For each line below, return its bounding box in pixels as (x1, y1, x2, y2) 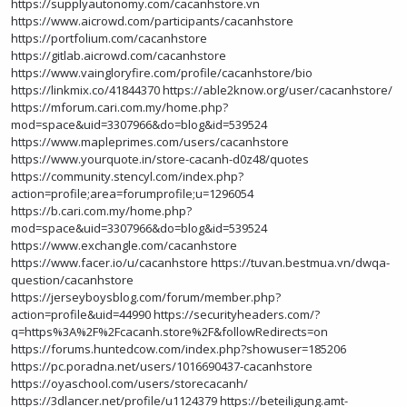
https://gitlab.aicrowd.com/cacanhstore (11, 47, 226, 64)
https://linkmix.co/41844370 (11, 82, 160, 98)
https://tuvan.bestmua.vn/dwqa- (211, 254, 390, 271)
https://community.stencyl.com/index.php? (11, 168, 243, 184)
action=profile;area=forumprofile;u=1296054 (11, 185, 253, 202)
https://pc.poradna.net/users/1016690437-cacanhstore (11, 358, 313, 374)
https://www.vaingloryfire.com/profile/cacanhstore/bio (11, 65, 313, 81)
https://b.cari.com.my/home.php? (11, 203, 192, 219)
